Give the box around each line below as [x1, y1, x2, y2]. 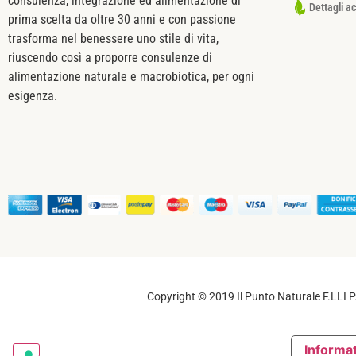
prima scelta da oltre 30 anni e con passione [8, 11, 236, 27]
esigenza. [8, 87, 57, 103]
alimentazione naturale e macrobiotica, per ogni [8, 68, 254, 84]
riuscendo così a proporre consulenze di [8, 49, 212, 65]
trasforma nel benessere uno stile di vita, [8, 30, 219, 46]
